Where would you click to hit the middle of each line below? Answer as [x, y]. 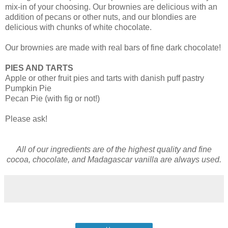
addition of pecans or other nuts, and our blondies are [101, 17]
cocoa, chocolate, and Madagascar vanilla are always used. [114, 160]
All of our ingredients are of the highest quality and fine [114, 150]
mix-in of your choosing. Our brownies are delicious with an [111, 7]
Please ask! [26, 119]
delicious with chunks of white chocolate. [78, 27]
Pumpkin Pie [28, 89]
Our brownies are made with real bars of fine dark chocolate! [113, 48]
